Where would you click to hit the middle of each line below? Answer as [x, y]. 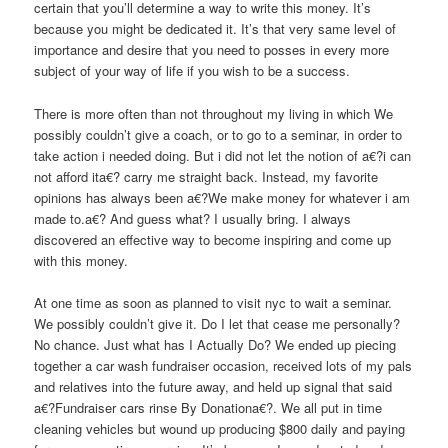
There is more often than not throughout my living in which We [214, 113]
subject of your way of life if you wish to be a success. [192, 71]
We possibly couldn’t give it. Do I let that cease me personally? [217, 323]
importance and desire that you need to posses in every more [212, 50]
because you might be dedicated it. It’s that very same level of [215, 29]
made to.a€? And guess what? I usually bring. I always [193, 218]
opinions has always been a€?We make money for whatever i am [222, 197]
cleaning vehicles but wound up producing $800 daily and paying [220, 428]
